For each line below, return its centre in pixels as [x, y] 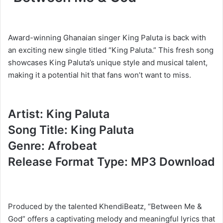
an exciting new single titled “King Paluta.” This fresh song [111, 50]
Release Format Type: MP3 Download [111, 162]
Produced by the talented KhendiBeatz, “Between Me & [105, 207]
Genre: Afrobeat [53, 146]
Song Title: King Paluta [71, 130]
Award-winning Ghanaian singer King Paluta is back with [107, 37]
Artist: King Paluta [59, 114]
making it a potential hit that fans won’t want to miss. [100, 75]
